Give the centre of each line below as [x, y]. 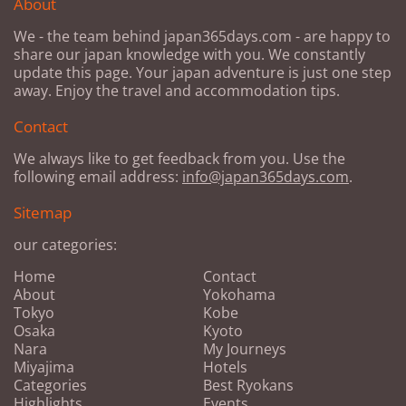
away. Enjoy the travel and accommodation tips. [177, 91]
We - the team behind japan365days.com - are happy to [202, 37]
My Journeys [245, 349]
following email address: [98, 177]
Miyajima [44, 367]
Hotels [225, 367]
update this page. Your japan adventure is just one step [203, 73]
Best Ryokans [248, 386]
